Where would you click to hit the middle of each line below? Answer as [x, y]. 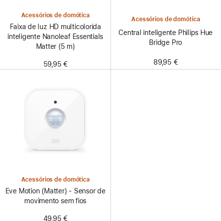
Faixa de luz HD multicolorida [55, 27]
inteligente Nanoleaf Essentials [55, 37]
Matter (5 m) [55, 46]
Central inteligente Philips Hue [166, 33]
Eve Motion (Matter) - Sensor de [55, 191]
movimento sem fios [55, 201]
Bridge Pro [166, 42]
